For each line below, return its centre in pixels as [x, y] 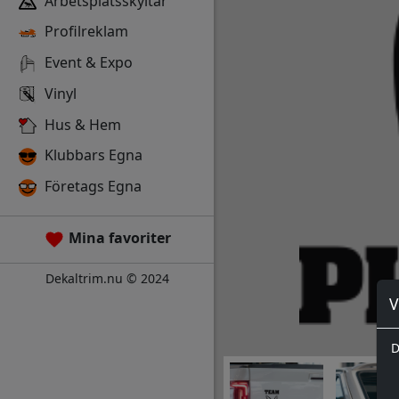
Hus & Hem [81, 124]
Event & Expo [87, 63]
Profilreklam [85, 32]
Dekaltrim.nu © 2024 [107, 278]
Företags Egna [91, 186]
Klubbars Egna [92, 155]
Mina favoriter [119, 238]
